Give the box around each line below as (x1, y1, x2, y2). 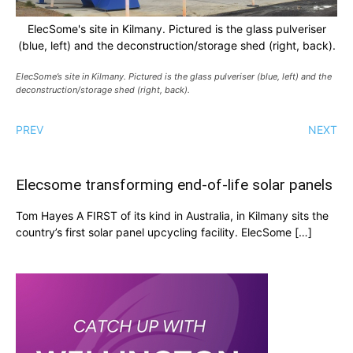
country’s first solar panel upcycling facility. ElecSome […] (16, 225, 312, 240)
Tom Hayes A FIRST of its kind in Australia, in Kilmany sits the (16, 209, 329, 223)
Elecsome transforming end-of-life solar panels (16, 176, 333, 195)
